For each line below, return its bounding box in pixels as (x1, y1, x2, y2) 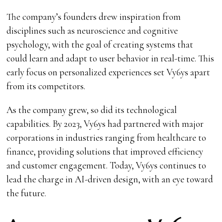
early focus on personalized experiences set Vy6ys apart (6, 66, 211, 78)
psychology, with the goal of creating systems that (6, 38, 194, 50)
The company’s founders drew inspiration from (6, 10, 181, 22)
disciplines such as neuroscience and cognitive (6, 24, 178, 36)
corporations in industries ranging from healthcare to (6, 131, 207, 143)
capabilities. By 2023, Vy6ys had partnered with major (6, 117, 204, 129)
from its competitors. (6, 80, 86, 92)
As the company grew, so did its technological (6, 104, 177, 115)
